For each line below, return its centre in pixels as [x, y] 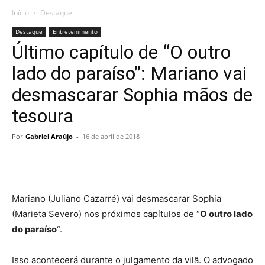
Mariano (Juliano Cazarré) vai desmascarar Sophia [117, 198]
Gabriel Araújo [49, 136]
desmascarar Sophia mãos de [132, 95]
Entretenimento [75, 31]
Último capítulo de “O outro [121, 52]
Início [20, 13]
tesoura [43, 116]
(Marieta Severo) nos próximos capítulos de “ [106, 214]
